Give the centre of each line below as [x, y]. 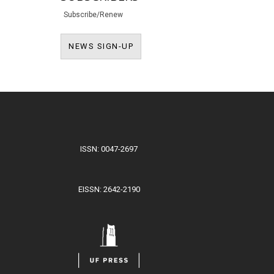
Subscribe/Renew [93, 15]
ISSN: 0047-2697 [109, 149]
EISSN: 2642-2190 [109, 189]
